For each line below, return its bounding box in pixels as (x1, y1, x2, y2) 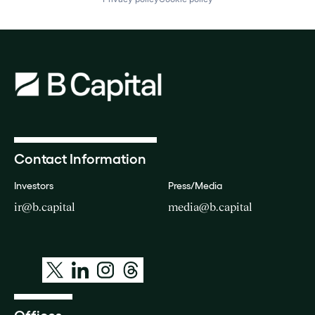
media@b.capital (168, 200, 252, 213)
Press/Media (168, 180, 222, 191)
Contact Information (14, 151, 146, 167)
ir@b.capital (14, 200, 75, 213)
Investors (14, 180, 53, 191)
